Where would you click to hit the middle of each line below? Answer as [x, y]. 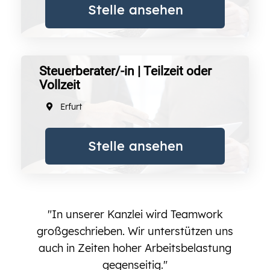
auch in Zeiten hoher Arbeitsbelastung [135, 248]
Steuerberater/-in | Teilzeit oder [125, 71]
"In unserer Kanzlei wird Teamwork [135, 214]
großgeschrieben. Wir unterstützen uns [135, 231]
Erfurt [71, 106]
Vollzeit [60, 85]
